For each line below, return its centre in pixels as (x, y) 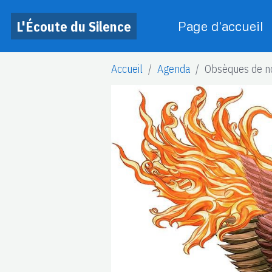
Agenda (174, 69)
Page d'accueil (221, 26)
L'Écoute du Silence (74, 26)
